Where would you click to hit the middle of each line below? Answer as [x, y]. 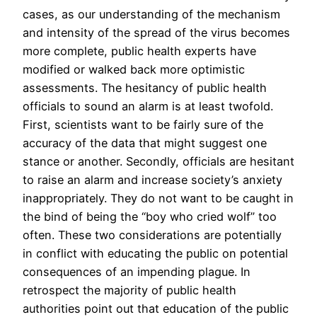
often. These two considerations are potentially [152, 235]
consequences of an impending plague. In [137, 271]
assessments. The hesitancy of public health [145, 87]
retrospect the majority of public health [129, 290]
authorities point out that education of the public [156, 308]
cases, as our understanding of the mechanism [151, 14]
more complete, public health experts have [139, 51]
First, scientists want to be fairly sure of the [143, 124]
